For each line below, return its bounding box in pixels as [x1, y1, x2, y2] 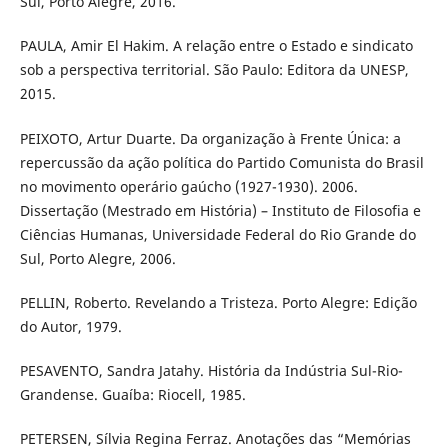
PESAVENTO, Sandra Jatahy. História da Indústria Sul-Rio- [19, 360, 403, 380]
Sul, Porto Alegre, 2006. [19, 248, 176, 268]
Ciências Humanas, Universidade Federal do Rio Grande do [19, 224, 416, 244]
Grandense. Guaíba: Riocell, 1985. [19, 384, 246, 404]
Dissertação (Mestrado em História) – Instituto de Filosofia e [19, 200, 421, 220]
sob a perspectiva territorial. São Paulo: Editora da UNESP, [19, 60, 409, 80]
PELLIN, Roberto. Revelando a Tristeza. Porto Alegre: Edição [19, 292, 417, 312]
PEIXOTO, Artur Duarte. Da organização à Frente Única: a [19, 128, 401, 148]
